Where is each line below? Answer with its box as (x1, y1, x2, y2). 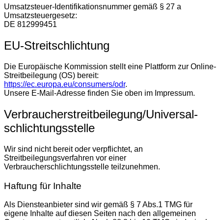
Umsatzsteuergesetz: (4, 11, 77, 20)
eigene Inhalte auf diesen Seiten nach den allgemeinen (4, 209, 196, 218)
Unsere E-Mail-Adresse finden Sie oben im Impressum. (4, 89, 195, 98)
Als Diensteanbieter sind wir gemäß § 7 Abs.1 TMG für (4, 200, 192, 209)
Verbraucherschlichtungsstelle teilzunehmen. (4, 162, 160, 171)
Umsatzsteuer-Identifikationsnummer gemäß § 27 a (4, 2, 181, 11)
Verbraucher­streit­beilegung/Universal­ (4, 108, 198, 121)
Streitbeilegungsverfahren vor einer (4, 153, 126, 162)
